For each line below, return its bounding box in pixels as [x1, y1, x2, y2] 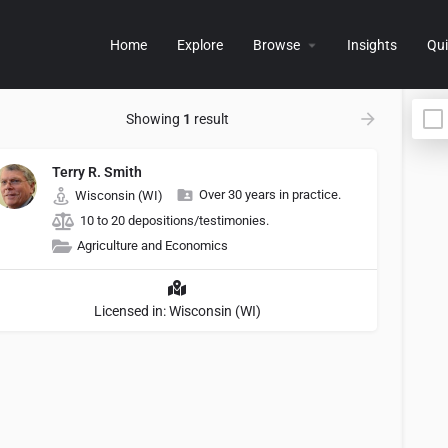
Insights [347, 36, 397, 53]
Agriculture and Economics [77, 238, 228, 253]
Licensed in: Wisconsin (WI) [93, 303, 261, 319]
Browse [253, 36, 300, 53]
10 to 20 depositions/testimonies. [80, 213, 269, 228]
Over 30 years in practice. [199, 187, 341, 202]
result [190, 111, 229, 127]
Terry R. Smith [52, 164, 142, 180]
